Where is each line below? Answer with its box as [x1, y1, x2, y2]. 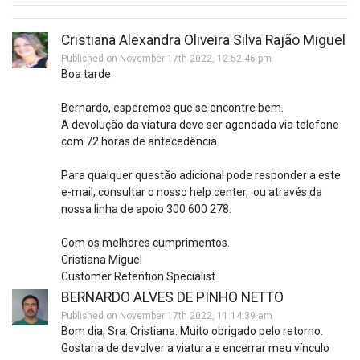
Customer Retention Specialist [61, 269, 215, 283]
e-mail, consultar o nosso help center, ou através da [61, 185, 322, 198]
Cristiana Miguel [61, 252, 142, 266]
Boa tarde [61, 67, 111, 80]
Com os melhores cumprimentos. [61, 235, 230, 249]
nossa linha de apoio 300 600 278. [61, 202, 231, 215]
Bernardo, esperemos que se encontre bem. [61, 100, 284, 114]
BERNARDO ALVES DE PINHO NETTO [61, 288, 284, 305]
